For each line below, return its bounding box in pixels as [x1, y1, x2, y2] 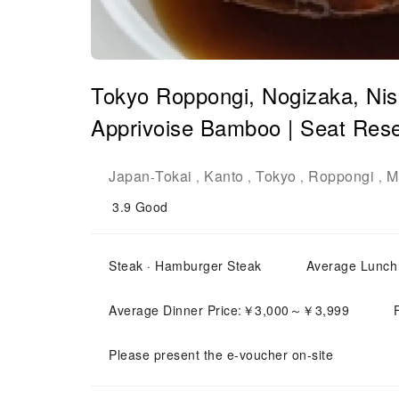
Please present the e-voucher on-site [109, 346, 333, 363]
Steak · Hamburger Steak [109, 256, 262, 274]
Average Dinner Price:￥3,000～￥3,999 [109, 301, 349, 319]
